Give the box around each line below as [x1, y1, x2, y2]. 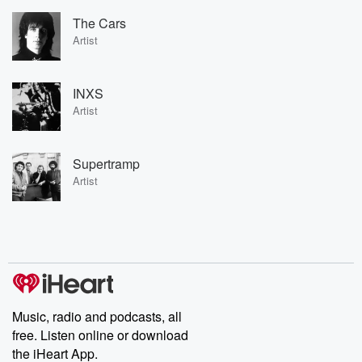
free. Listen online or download [12, 326, 188, 344]
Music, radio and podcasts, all [12, 307, 182, 326]
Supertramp [73, 154, 140, 173]
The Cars [73, 13, 126, 32]
